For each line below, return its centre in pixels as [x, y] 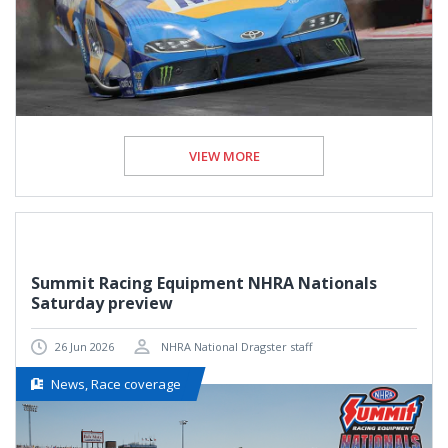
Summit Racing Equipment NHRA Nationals [204, 283]
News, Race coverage [116, 384]
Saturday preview [102, 303]
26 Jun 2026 [84, 346]
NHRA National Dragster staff [235, 346]
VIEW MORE [224, 156]
